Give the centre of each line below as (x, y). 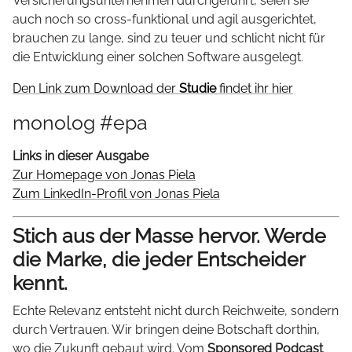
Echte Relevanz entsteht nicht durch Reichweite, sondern (176, 310)
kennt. (40, 283)
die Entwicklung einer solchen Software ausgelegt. (158, 57)
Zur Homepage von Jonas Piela (104, 175)
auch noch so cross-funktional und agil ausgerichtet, (165, 20)
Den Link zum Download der (96, 89)
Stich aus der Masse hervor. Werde (169, 236)
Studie (198, 89)
